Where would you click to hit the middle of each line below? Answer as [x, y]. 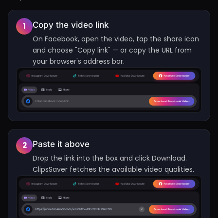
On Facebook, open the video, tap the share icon [116, 39]
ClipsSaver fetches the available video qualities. [113, 169]
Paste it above [61, 144]
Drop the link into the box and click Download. [110, 158]
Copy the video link [71, 25]
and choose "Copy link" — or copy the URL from [112, 50]
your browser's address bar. [79, 61]
